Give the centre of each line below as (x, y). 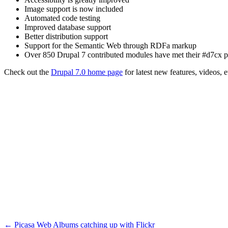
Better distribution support (66, 37)
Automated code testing (62, 18)
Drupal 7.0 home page (87, 72)
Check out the (27, 72)
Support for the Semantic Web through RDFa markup (110, 46)
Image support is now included (74, 9)
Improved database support (68, 27)
